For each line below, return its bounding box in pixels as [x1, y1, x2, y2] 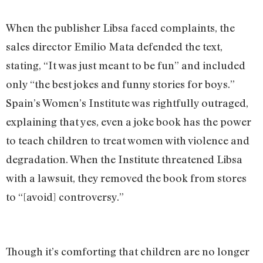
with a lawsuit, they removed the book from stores [6, 171, 247, 184]
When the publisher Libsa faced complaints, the [6, 21, 235, 34]
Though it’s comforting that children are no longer [6, 244, 249, 258]
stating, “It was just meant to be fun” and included [6, 58, 245, 72]
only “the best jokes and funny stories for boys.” [6, 77, 235, 90]
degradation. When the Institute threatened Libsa [6, 152, 242, 166]
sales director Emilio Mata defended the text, [6, 39, 222, 53]
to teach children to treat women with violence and [6, 133, 249, 147]
